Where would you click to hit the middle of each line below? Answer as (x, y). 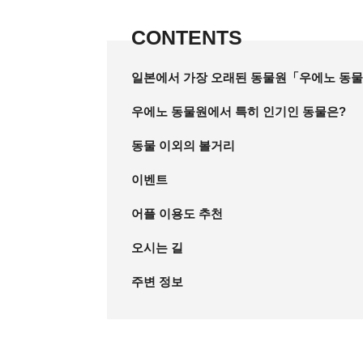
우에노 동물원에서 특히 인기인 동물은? (239, 111)
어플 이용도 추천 (177, 213)
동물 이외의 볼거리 (183, 145)
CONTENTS (187, 37)
